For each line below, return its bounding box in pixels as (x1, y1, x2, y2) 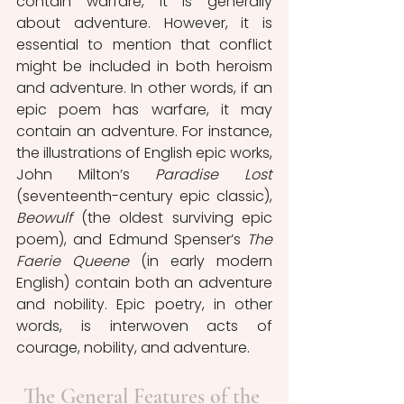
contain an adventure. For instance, (16, 121, 272, 142)
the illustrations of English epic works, (16, 142, 272, 164)
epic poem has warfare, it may (16, 99, 272, 121)
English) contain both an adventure (16, 272, 272, 294)
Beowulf (16, 207, 72, 229)
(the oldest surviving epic (72, 207, 272, 229)
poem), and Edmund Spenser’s (16, 229, 247, 251)
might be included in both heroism (16, 56, 272, 78)
